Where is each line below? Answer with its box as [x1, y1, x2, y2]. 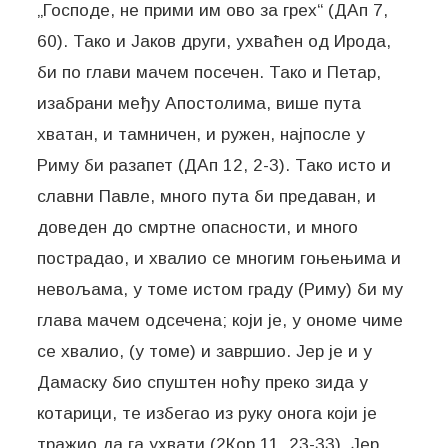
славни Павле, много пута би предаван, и [37, 185, 377, 206]
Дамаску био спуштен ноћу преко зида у [37, 371, 369, 392]
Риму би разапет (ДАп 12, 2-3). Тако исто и [37, 154, 392, 175]
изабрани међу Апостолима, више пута [37, 92, 362, 113]
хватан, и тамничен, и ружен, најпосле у [37, 123, 366, 144]
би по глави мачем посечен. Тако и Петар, [37, 61, 382, 82]
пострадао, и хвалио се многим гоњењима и [37, 247, 402, 268]
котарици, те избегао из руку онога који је [37, 402, 378, 423]
